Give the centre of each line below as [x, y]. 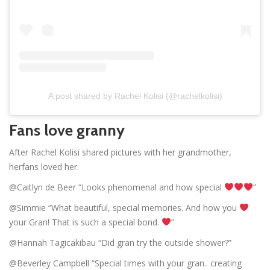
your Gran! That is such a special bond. [85, 222]
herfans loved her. [44, 166]
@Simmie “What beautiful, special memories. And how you [124, 207]
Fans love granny [67, 130]
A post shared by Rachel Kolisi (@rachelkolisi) [135, 96]
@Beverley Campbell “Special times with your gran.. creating [125, 263]
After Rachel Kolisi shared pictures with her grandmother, [120, 152]
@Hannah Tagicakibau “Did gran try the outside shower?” [120, 242]
